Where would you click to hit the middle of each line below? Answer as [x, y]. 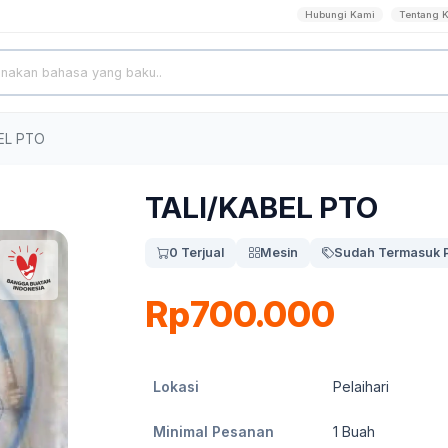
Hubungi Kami [340, 14]
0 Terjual [196, 252]
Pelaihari [361, 386]
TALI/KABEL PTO [261, 207]
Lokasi [176, 386]
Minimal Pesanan [213, 431]
